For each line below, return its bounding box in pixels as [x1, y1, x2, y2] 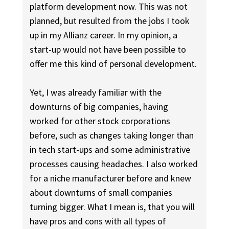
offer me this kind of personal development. [30, 58, 197, 70]
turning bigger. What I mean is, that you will [30, 201, 195, 213]
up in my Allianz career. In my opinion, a [30, 29, 178, 41]
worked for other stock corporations [30, 115, 171, 127]
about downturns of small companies [30, 187, 173, 199]
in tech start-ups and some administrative [30, 144, 191, 156]
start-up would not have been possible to [30, 43, 187, 56]
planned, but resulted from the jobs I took [30, 15, 190, 27]
